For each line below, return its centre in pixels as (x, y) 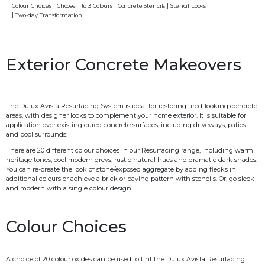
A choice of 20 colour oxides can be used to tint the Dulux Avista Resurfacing (125, 259)
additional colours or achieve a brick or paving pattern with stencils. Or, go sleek (130, 179)
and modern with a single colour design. (70, 188)
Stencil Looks (189, 5)
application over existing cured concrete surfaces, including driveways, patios (126, 125)
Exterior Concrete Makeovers (124, 64)
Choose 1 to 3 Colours (85, 5)
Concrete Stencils (142, 5)
